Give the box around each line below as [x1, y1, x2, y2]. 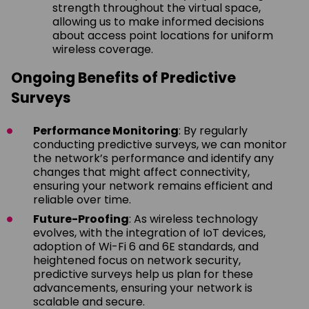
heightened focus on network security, [33, 252, 241, 268]
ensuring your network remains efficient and [33, 177, 272, 194]
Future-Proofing [33, 210, 129, 227]
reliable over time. [33, 191, 131, 208]
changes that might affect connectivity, [33, 163, 250, 180]
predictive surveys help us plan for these [33, 266, 253, 282]
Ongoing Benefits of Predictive [11, 67, 236, 88]
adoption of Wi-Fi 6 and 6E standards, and [33, 238, 259, 255]
